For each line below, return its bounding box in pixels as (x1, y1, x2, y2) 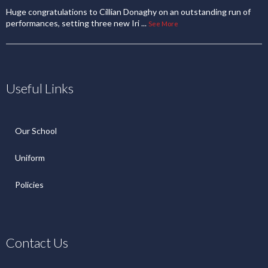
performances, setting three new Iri (6, 18, 139, 28)
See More (148, 20, 178, 28)
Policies (15, 179, 44, 190)
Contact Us (6, 234, 68, 251)
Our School (15, 126, 57, 136)
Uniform (15, 153, 45, 163)
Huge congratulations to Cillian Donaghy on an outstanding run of (6, 7, 251, 17)
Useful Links (6, 80, 74, 96)
